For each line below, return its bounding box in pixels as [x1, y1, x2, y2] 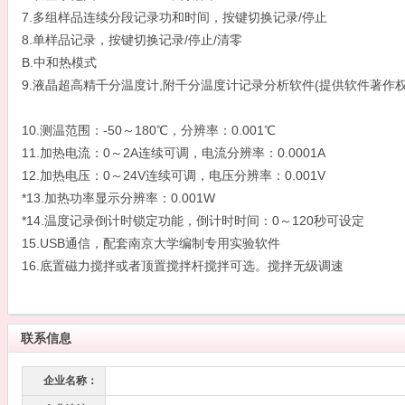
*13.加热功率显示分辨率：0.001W [22, 191, 215, 205]
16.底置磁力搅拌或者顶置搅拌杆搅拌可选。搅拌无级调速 [22, 259, 344, 273]
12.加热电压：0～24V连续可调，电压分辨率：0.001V [22, 168, 325, 183]
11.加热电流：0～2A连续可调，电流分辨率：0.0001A [22, 146, 325, 160]
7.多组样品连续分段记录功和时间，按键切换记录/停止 [22, 10, 327, 24]
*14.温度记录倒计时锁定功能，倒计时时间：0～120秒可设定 [22, 213, 364, 228]
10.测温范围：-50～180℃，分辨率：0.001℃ [22, 123, 276, 137]
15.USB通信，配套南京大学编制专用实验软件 [22, 236, 280, 250]
